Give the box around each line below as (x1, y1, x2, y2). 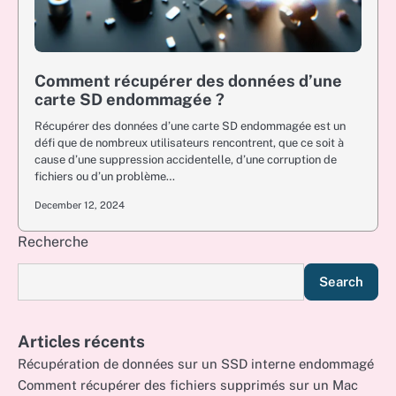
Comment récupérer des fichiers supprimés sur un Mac (18, 377, 358, 392)
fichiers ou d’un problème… (34, 170, 175, 183)
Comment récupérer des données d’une (34, 72, 342, 90)
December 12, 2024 (34, 199, 125, 211)
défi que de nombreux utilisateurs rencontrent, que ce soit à (34, 136, 344, 149)
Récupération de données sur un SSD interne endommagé (18, 356, 374, 371)
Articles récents (18, 331, 145, 351)
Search (319, 274, 363, 289)
